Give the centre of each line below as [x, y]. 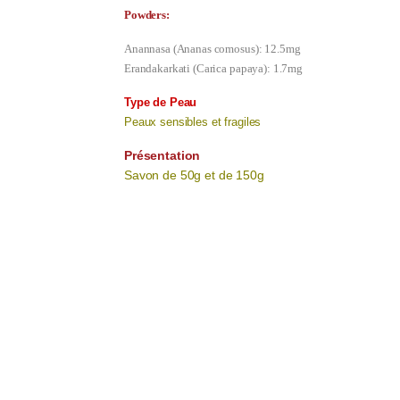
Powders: [147, 15]
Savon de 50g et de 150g [194, 175]
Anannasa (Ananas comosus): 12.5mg [212, 49]
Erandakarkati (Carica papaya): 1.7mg [213, 69]
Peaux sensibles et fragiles [193, 122]
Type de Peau [161, 103]
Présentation [162, 156]
